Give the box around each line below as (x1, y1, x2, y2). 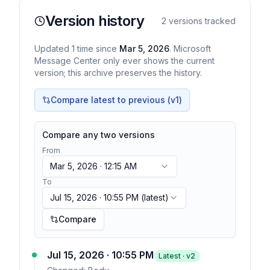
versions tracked (166, 16, 236, 26)
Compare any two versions (42, 130, 155, 140)
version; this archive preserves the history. (34, 67, 202, 78)
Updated (34, 43, 72, 54)
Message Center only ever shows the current (34, 55, 215, 66)
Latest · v (159, 251, 190, 260)
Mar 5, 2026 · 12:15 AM (50, 161, 137, 171)
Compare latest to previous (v (51, 95, 175, 105)
